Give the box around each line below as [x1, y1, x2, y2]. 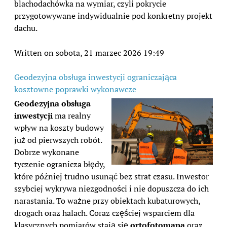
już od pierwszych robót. [14, 134, 102, 146]
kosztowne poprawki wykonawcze [14, 84, 136, 95]
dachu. [14, 22, 37, 34]
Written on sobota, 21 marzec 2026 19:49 [14, 47, 164, 59]
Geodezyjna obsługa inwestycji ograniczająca [14, 71, 177, 83]
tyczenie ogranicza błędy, [14, 159, 105, 170]
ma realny [53, 110, 91, 122]
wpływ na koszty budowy [14, 122, 104, 134]
